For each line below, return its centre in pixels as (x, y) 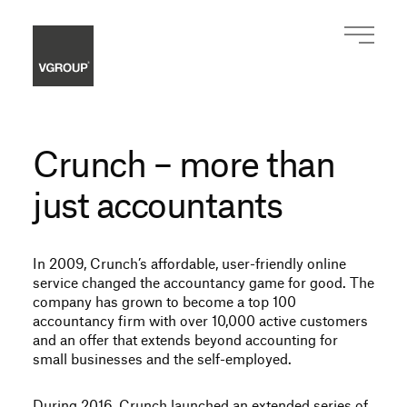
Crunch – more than (184, 167)
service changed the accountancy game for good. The (203, 284)
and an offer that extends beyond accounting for (185, 341)
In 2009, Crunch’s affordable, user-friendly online (189, 265)
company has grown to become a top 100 (164, 303)
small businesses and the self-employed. (162, 360)
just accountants (157, 208)
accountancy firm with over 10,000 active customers (200, 322)
